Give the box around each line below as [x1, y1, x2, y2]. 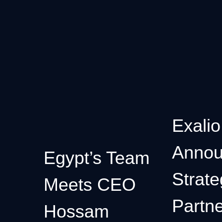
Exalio [171, 115, 221, 136]
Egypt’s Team [44, 148, 150, 168]
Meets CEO [44, 174, 136, 195]
